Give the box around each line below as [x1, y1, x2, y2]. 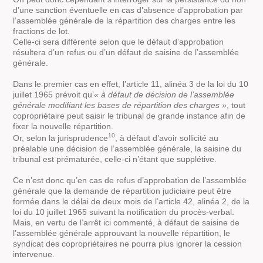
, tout [227, 100, 246, 110]
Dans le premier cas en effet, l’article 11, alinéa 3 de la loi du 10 [13, 79, 249, 89]
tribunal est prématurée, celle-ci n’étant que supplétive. [13, 154, 217, 164]
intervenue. [13, 249, 55, 259]
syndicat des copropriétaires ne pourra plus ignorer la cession [13, 238, 242, 248]
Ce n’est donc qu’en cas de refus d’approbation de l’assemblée [13, 175, 247, 185]
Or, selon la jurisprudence [13, 133, 109, 143]
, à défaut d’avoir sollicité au [115, 133, 219, 143]
